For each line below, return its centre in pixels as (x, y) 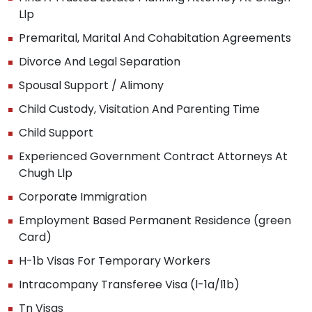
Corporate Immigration (83, 196)
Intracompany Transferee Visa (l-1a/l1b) (129, 284)
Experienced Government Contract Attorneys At (153, 156)
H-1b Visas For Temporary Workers (115, 260)
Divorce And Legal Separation (100, 61)
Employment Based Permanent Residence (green (155, 220)
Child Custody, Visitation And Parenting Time (139, 109)
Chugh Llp (46, 173)
